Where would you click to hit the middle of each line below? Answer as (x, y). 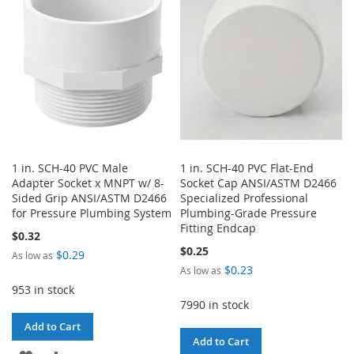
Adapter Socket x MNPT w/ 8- (88, 183)
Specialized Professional (245, 198)
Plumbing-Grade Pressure (249, 213)
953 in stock (43, 290)
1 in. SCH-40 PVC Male (70, 168)
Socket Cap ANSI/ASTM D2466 (259, 183)
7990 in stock (215, 305)
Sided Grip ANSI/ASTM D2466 (89, 198)
